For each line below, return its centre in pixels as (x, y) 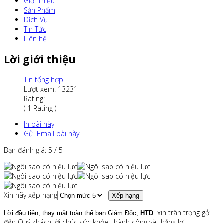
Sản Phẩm (40, 10)
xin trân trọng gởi (184, 213)
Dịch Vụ (36, 20)
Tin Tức (35, 29)
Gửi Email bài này (52, 134)
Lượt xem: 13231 (51, 89)
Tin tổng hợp (44, 80)
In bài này (39, 124)
